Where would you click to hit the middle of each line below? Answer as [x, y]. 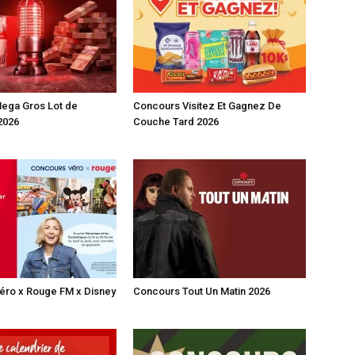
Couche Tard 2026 [176, 122]
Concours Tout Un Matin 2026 [202, 291]
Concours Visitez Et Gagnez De [207, 106]
